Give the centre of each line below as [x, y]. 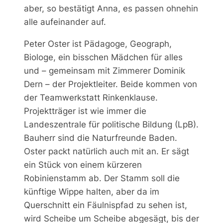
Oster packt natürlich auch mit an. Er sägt [107, 151]
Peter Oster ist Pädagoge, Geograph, [98, 44]
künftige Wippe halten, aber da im [92, 191]
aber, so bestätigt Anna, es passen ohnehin [111, 8]
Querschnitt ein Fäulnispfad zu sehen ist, [106, 205]
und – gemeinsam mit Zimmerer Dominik [105, 70]
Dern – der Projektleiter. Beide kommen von [111, 84]
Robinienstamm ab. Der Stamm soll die [102, 178]
